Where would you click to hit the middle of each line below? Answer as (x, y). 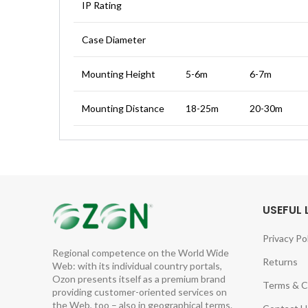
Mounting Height (119, 74)
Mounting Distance (123, 109)
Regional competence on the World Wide (141, 253)
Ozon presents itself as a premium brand (139, 279)
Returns (280, 262)
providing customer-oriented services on (140, 292)
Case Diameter (114, 40)
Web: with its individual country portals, (137, 266)
